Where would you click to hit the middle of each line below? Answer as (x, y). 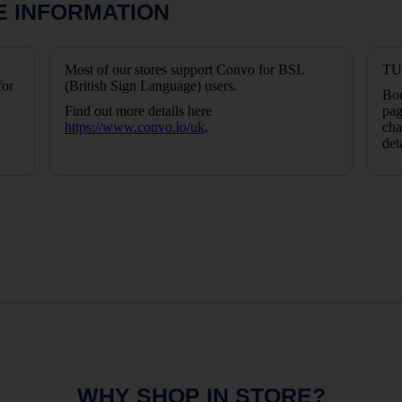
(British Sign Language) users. (150, 86)
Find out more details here (138, 111)
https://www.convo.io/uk (134, 127)
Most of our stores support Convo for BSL (184, 70)
